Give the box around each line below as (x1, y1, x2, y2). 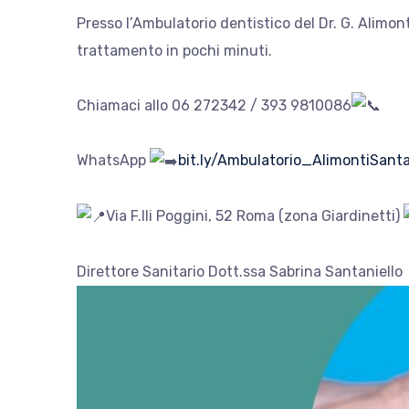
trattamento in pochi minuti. (77, 41, 272, 59)
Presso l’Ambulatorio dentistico (77, 14, 294, 32)
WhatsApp (77, 152, 150, 170)
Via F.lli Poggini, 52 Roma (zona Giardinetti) (106, 207, 404, 225)
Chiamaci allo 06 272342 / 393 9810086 (77, 96, 351, 114)
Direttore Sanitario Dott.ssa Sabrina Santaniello (77, 263, 403, 281)
